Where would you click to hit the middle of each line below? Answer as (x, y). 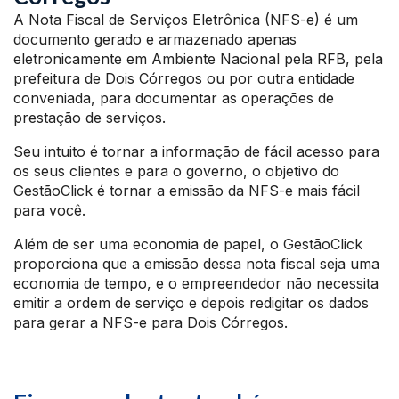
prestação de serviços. (90, 118)
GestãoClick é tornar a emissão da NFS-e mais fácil (187, 191)
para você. (49, 211)
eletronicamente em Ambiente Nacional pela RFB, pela (198, 59)
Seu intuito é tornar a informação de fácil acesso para (196, 152)
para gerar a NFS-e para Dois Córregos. (151, 323)
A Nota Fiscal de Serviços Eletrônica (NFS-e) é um (186, 20)
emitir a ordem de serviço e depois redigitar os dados (191, 303)
